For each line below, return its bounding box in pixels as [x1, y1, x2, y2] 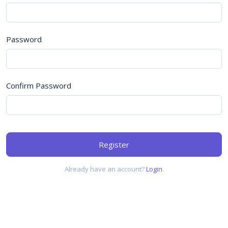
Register [99, 139, 129, 150]
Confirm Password [6, 80, 71, 91]
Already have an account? [64, 164, 146, 174]
